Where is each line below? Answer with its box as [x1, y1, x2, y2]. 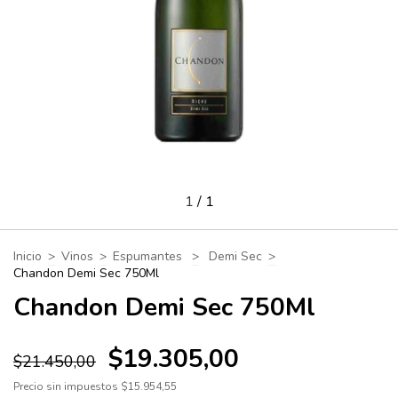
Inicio [13, 248, 42, 265]
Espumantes [113, 248, 186, 265]
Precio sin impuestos [13, 379, 121, 394]
